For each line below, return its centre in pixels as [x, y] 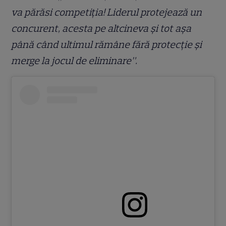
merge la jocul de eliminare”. [74, 60]
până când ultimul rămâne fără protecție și [107, 44]
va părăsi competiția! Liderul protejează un [107, 12]
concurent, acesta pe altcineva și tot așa [101, 28]
